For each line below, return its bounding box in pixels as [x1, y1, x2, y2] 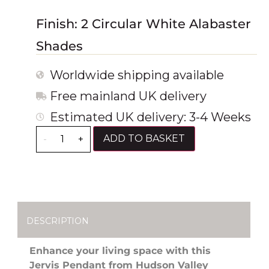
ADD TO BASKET [103, 132, 185, 144]
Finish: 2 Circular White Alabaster [36, 16, 251, 32]
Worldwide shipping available [49, 67, 224, 82]
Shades [36, 38, 83, 54]
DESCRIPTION [26, 215, 89, 226]
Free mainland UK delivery [49, 88, 207, 103]
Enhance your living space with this [29, 244, 211, 256]
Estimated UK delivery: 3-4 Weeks [49, 109, 251, 124]
